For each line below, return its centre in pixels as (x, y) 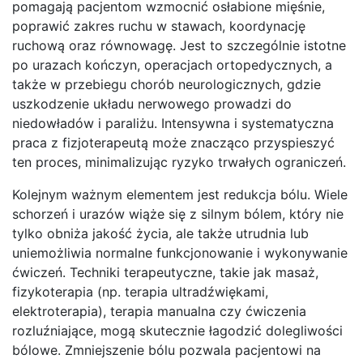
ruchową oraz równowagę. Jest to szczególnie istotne (179, 45)
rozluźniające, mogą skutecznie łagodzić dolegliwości (177, 330)
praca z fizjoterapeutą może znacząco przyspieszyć (173, 142)
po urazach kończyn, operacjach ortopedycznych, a (172, 64)
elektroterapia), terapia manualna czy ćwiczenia (159, 311)
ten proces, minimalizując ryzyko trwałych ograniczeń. (179, 162)
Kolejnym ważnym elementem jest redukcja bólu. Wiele (180, 194)
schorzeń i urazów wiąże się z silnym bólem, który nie (178, 214)
